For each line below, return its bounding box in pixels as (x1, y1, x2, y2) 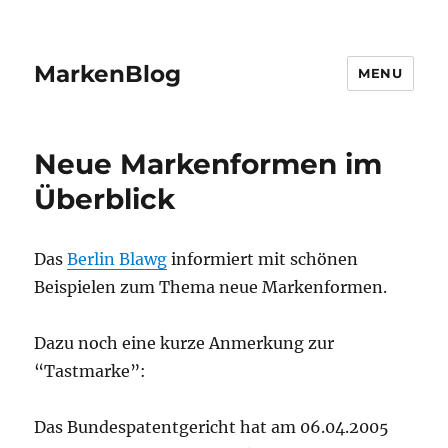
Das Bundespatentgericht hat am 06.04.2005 (34, 417, 390, 437)
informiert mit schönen (167, 249, 359, 269)
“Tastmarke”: (34, 361, 147, 381)
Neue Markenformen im (34, 147, 383, 181)
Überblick (34, 182, 176, 216)
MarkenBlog (34, 59, 182, 88)
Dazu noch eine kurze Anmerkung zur (34, 333, 335, 353)
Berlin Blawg (67, 249, 168, 269)
